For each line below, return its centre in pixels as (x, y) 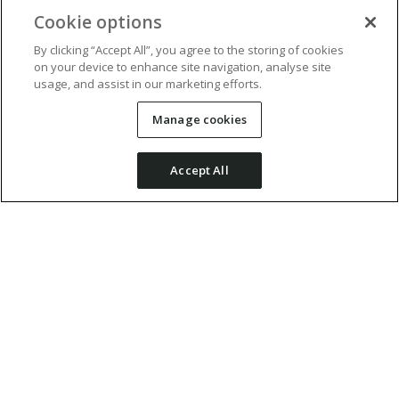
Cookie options (98, 22)
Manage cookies (199, 119)
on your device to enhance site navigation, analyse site (183, 67)
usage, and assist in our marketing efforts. (148, 84)
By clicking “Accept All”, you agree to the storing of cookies (189, 50)
